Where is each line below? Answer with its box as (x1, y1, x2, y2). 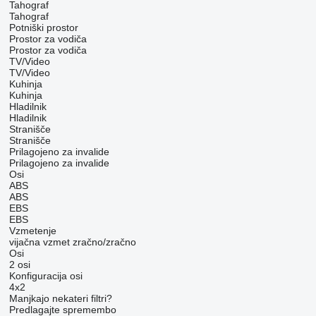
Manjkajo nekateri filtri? (8, 293, 112, 304)
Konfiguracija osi (8, 270, 83, 281)
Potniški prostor (8, 22, 78, 33)
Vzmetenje (8, 225, 56, 236)
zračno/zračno (72, 236, 136, 248)
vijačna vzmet (8, 236, 70, 248)
